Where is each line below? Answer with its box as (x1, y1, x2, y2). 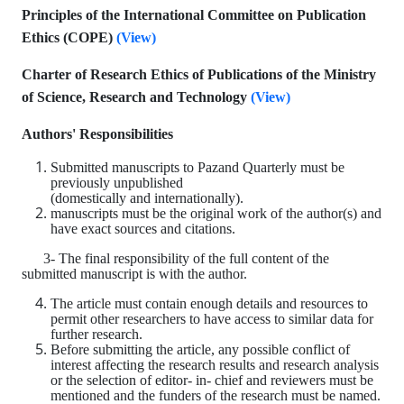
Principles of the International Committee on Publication (22, 7, 366, 23)
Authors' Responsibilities (22, 126, 173, 142)
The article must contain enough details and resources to (50, 296, 368, 311)
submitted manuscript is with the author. (22, 266, 247, 281)
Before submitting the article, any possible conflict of (50, 342, 350, 357)
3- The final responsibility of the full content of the (22, 251, 329, 266)
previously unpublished (50, 175, 183, 190)
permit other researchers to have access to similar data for (50, 311, 373, 326)
